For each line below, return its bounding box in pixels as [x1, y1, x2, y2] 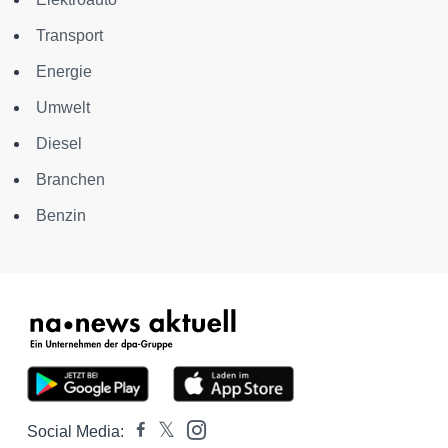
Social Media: [27, 422, 124, 440]
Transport [36, 26, 103, 44]
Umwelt [36, 98, 90, 116]
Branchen [36, 170, 105, 188]
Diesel [36, 134, 82, 152]
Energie [36, 62, 92, 80]
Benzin [36, 206, 86, 224]
